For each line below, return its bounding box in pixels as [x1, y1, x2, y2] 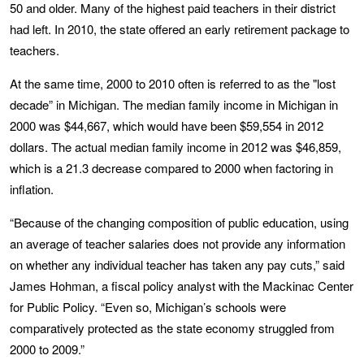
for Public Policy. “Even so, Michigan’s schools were [10, 297, 286, 315]
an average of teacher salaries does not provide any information [10, 234, 345, 252]
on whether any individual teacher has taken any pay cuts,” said [10, 255, 344, 273]
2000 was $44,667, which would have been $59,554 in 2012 [10, 116, 323, 134]
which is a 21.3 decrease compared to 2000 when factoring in [10, 158, 333, 176]
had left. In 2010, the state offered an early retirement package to [10, 19, 349, 37]
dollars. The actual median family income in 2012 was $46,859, [10, 137, 341, 155]
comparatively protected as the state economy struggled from [10, 318, 335, 336]
